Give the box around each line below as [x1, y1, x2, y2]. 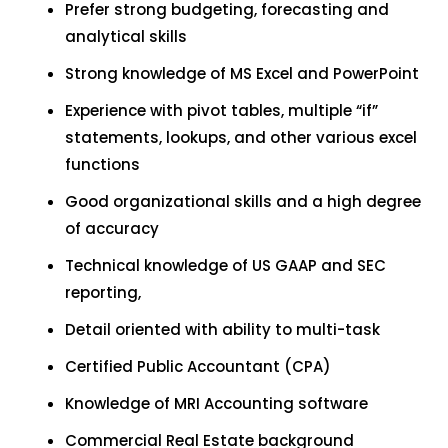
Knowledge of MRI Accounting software [65, 393, 368, 414]
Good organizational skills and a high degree [65, 191, 421, 212]
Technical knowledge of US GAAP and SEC [65, 255, 386, 276]
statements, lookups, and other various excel [65, 127, 417, 148]
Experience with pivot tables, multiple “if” [65, 100, 378, 121]
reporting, [65, 282, 141, 303]
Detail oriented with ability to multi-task [65, 319, 380, 340]
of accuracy [65, 218, 159, 239]
